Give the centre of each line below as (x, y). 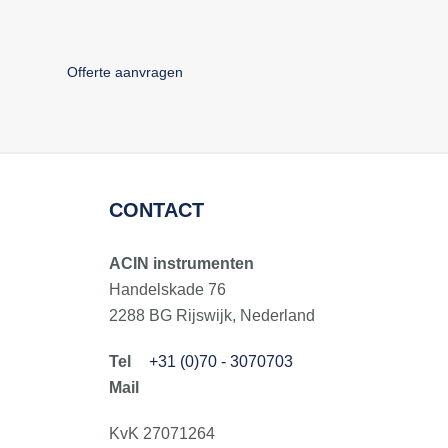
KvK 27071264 (161, 433)
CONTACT (156, 209)
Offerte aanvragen (125, 71)
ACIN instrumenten (181, 263)
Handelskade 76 (167, 289)
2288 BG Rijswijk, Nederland (211, 315)
